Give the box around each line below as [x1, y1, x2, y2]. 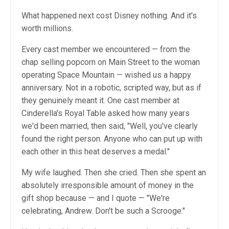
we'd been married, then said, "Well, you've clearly [21, 121, 198, 131]
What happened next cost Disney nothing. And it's [21, 10, 197, 20]
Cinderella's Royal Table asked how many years [21, 108, 190, 118]
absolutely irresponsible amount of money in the [21, 180, 194, 190]
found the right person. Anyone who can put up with [21, 133, 202, 144]
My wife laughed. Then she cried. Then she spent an [21, 167, 206, 177]
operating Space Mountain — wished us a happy [21, 70, 191, 80]
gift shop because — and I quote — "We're [21, 193, 170, 203]
